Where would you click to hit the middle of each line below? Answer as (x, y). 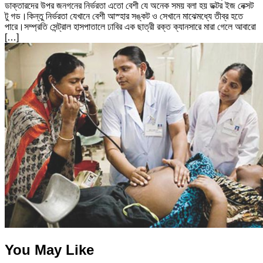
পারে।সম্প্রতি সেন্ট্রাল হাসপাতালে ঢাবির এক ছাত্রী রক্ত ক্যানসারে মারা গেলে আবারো (130, 27)
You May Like (49, 250)
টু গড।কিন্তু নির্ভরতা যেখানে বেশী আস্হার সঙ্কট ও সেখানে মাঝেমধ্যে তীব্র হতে (124, 16)
